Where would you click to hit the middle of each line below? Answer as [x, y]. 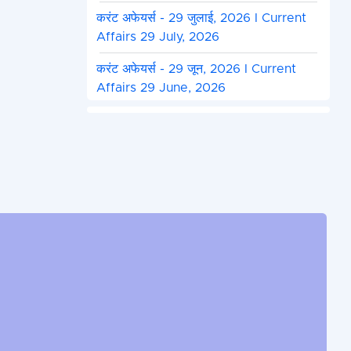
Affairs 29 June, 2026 [161, 88]
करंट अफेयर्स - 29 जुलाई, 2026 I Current [201, 18]
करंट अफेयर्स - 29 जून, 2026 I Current [196, 69]
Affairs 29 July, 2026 [157, 37]
